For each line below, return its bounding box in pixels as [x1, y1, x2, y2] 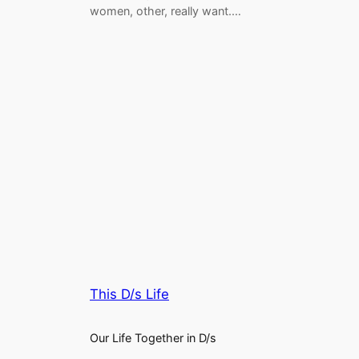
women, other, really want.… [90, 4, 241, 18]
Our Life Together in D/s [90, 331, 216, 345]
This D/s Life [90, 286, 169, 302]
